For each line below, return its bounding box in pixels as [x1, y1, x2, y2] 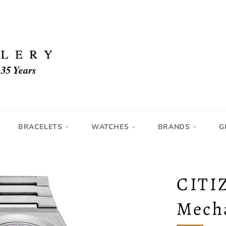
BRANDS [157, 122, 193, 132]
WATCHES [91, 122, 131, 132]
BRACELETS [18, 122, 65, 132]
